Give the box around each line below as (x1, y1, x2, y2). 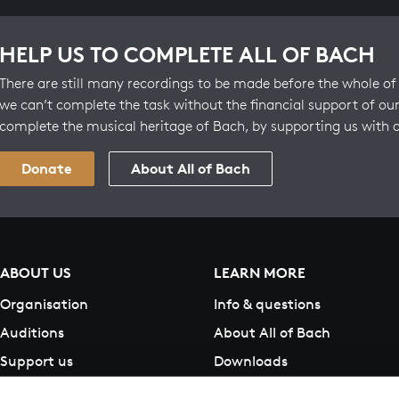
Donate (21, 159, 72, 178)
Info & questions (214, 296, 321, 313)
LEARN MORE (214, 264, 305, 282)
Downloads (214, 353, 288, 370)
